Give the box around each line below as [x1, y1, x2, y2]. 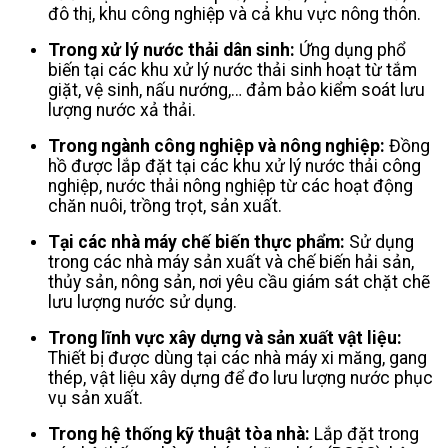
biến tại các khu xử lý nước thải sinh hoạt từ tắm [48, 59, 417, 80]
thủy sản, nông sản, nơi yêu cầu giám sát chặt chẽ [48, 271, 430, 292]
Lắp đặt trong [310, 423, 419, 444]
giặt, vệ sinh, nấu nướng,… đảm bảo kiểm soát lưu [48, 79, 425, 100]
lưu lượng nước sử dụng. [48, 291, 237, 312]
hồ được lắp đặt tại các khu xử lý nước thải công [48, 155, 421, 176]
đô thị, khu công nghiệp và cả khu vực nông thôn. [48, 3, 421, 24]
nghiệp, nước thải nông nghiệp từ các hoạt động [48, 175, 413, 196]
